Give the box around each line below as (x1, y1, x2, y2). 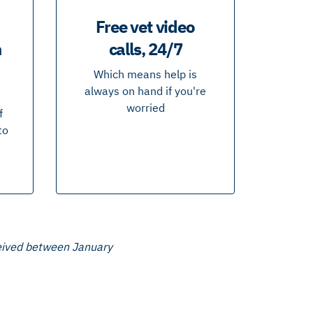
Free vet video (96, 15, 195, 38)
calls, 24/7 (108, 38, 182, 61)
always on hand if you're (85, 84, 206, 99)
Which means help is (94, 67, 197, 82)
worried (126, 101, 165, 115)
